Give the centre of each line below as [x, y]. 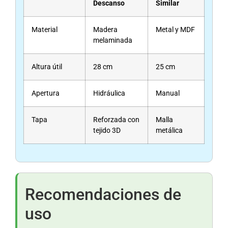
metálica [169, 131]
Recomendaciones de [103, 195]
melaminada [113, 41]
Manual [168, 94]
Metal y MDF [175, 30]
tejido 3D [107, 131]
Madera [105, 30]
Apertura [46, 94]
